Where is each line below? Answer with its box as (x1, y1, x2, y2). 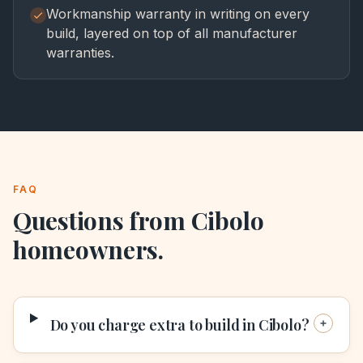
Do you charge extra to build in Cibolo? (49, 314, 310, 335)
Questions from (13, 203, 191, 237)
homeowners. (13, 233, 164, 266)
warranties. (46, 44, 114, 61)
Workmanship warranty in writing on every (46, 5, 310, 22)
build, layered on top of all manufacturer (46, 24, 297, 41)
